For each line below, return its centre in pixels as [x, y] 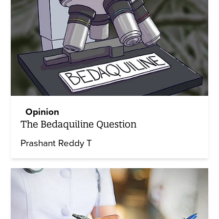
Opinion [43, 112]
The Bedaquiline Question [79, 124]
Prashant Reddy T [56, 143]
